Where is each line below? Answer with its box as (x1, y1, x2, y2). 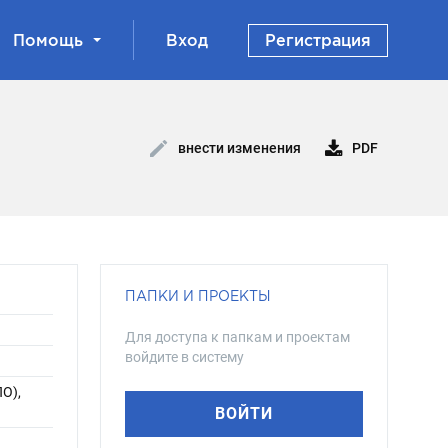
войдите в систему (125, 349, 244, 365)
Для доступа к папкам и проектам (125, 329, 350, 345)
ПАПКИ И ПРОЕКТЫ (125, 288, 271, 303)
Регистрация (265, 30, 371, 49)
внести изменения (175, 140, 301, 157)
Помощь (13, 30, 83, 49)
